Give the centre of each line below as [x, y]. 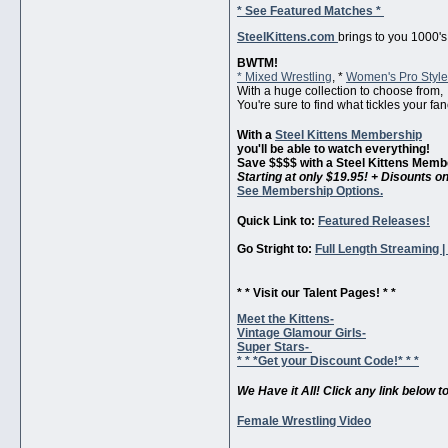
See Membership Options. [310, 191]
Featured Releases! [374, 221]
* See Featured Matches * [310, 11]
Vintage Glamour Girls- [301, 333]
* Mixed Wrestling [284, 77]
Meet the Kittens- [285, 319]
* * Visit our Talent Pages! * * [316, 293]
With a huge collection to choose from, [340, 91]
